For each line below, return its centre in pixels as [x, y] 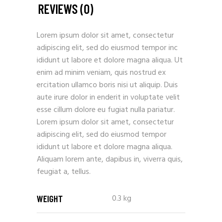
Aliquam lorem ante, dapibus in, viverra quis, [110, 159]
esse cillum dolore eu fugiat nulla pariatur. [106, 110]
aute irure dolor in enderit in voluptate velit [108, 97]
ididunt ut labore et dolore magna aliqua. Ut [110, 60]
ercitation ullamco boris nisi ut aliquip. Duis [107, 85]
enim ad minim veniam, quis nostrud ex [101, 73]
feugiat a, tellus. [64, 172]
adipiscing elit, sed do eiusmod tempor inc [107, 48]
